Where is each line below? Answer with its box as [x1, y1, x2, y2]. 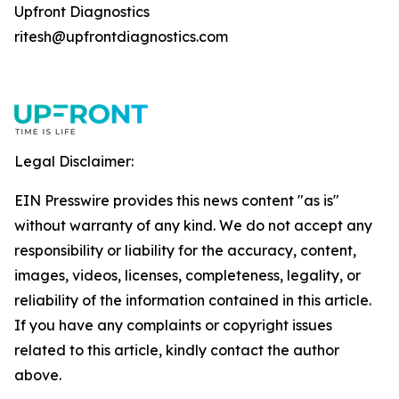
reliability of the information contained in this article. [14, 291, 371, 309]
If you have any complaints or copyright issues [14, 316, 332, 334]
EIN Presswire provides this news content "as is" [14, 191, 339, 209]
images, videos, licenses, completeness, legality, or [14, 266, 361, 284]
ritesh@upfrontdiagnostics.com [14, 28, 228, 45]
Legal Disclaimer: [14, 152, 134, 170]
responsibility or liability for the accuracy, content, [14, 241, 356, 259]
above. [14, 366, 61, 384]
